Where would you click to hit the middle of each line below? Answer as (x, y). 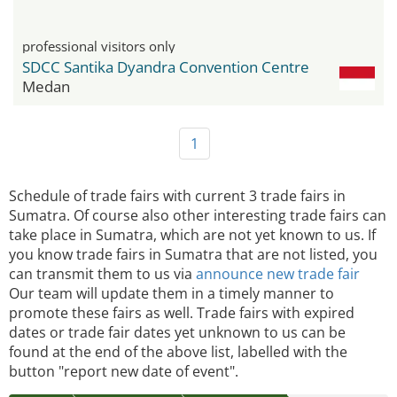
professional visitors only (99, 46)
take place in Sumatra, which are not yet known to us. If (192, 234)
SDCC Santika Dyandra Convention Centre (166, 66)
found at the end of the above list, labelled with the (178, 351)
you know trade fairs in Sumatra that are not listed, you (193, 254)
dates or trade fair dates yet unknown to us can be (177, 332)
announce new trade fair (278, 273)
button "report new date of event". (124, 371)
